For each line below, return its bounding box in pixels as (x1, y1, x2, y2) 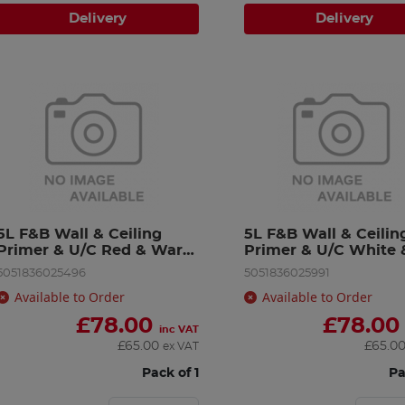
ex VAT (162, 340, 199, 352)
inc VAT (158, 324, 199, 334)
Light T (243, 259, 297, 274)
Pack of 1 (141, 365, 199, 380)
